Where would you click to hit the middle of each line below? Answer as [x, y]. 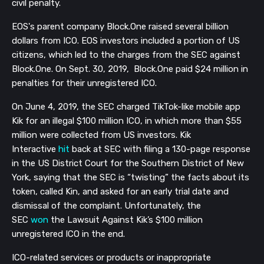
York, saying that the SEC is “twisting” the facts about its [131, 178]
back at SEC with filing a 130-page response [161, 149]
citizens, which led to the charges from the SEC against [126, 55]
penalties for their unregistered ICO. [84, 83]
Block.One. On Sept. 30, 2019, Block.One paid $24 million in [130, 69]
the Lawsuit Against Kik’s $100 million [126, 220]
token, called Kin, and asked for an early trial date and [120, 192]
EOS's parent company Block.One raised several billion [120, 27]
